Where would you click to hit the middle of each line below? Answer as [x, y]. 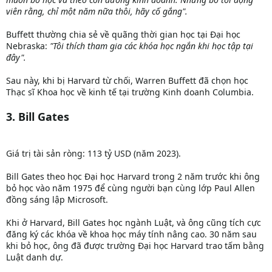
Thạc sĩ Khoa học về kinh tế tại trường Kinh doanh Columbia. [130, 92]
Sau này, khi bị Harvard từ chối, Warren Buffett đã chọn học [127, 81]
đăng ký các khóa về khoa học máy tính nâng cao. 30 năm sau [131, 234]
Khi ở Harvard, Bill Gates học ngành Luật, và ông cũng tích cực [134, 223]
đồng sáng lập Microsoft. [57, 200]
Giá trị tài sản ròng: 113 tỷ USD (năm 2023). [93, 154]
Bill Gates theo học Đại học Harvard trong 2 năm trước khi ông [133, 177]
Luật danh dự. [35, 257]
